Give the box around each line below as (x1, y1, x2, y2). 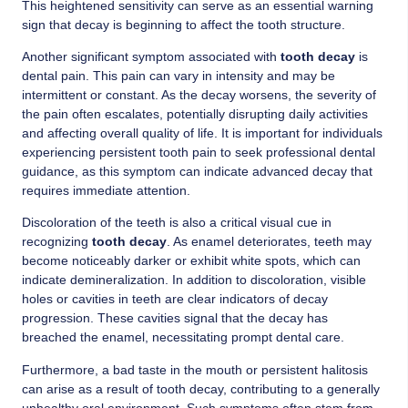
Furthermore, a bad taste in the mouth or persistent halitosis (22, 362, 368, 377)
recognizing (22, 234, 92, 250)
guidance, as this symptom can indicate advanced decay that (22, 164, 372, 179)
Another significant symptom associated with (22, 49, 280, 65)
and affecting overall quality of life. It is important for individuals (22, 126, 382, 141)
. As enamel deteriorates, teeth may (167, 234, 372, 250)
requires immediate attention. (22, 183, 190, 199)
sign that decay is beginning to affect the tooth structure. (22, 16, 345, 32)
